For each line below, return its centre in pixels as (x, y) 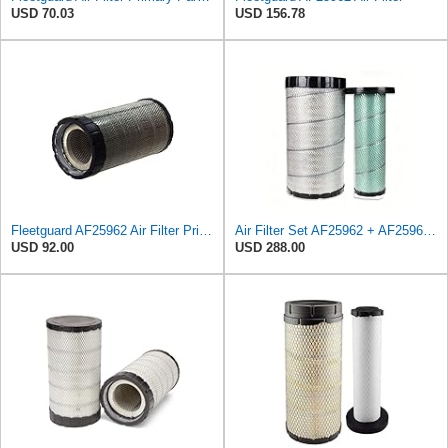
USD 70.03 (42, 14)
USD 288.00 (270, 248)
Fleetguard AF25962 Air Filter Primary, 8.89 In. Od (205, 231)
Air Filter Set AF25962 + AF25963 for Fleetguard (429, 231)
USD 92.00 (42, 248)
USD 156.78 (270, 14)
